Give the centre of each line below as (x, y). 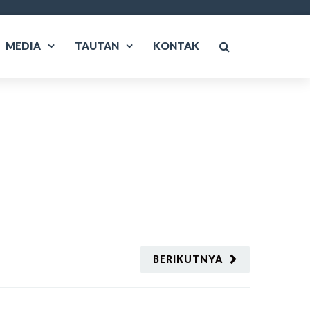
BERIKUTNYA (188, 259)
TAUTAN (97, 46)
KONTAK (176, 46)
